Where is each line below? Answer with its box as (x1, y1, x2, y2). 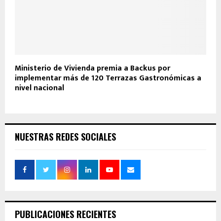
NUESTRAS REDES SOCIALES (15, 130, 116, 144)
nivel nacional (15, 81, 64, 95)
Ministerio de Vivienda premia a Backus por (15, 62, 170, 75)
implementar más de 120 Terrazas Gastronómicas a (15, 72, 201, 85)
